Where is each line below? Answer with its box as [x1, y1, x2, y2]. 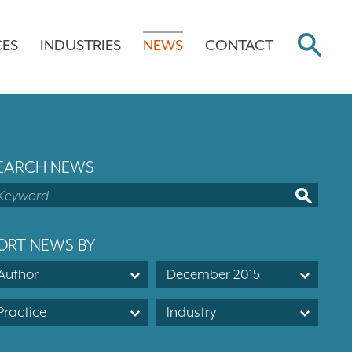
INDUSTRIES [40, 36, 121, 53]
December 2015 [167, 266, 261, 283]
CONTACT [205, 36, 273, 53]
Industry [167, 304, 217, 321]
